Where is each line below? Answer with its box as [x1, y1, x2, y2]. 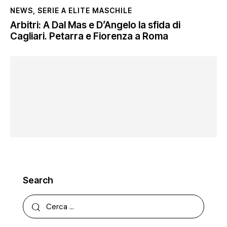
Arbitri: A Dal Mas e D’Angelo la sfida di [10, 19, 180, 31]
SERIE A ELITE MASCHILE [37, 6, 132, 15]
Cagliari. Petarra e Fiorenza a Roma [10, 30, 168, 43]
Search [23, 175, 53, 186]
